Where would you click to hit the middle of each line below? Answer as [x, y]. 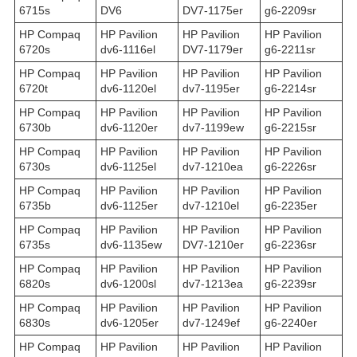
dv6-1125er [129, 205]
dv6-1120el [128, 88]
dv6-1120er [129, 127]
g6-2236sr [290, 244]
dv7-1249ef [211, 322]
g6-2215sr [290, 127]
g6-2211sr [290, 49]
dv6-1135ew [131, 244]
